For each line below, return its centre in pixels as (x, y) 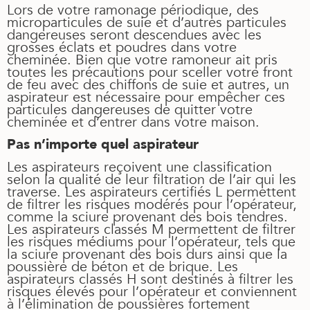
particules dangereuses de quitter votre (130, 109)
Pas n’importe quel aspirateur (103, 145)
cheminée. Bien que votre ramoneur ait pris (142, 60)
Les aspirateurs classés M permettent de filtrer (151, 229)
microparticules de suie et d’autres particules (147, 22)
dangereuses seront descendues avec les (134, 35)
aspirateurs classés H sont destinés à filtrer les (150, 279)
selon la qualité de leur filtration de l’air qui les (152, 179)
